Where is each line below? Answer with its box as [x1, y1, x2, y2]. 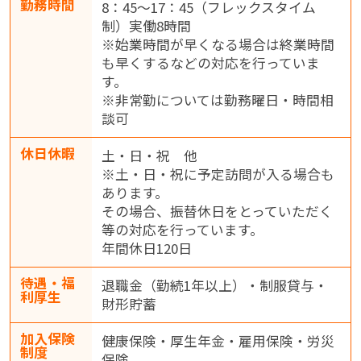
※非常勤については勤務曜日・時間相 [101, 90, 334, 110]
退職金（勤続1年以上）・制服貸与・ [101, 276, 328, 296]
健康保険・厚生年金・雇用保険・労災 [101, 331, 334, 351]
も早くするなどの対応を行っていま [101, 53, 320, 73]
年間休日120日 [101, 239, 192, 259]
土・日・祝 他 [101, 146, 197, 166]
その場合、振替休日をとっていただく [101, 201, 333, 222]
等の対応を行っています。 [101, 220, 263, 240]
